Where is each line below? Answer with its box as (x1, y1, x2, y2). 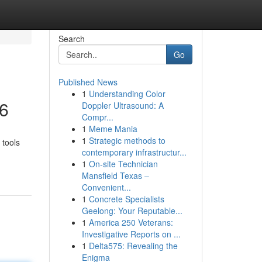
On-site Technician (88, 158, 158, 170)
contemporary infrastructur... (81, 146, 187, 158)
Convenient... (81, 181, 131, 193)
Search (58, 33, 85, 44)
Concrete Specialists (88, 193, 164, 205)
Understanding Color (88, 88, 166, 99)
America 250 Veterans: (88, 216, 173, 228)
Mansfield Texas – (81, 170, 149, 181)
